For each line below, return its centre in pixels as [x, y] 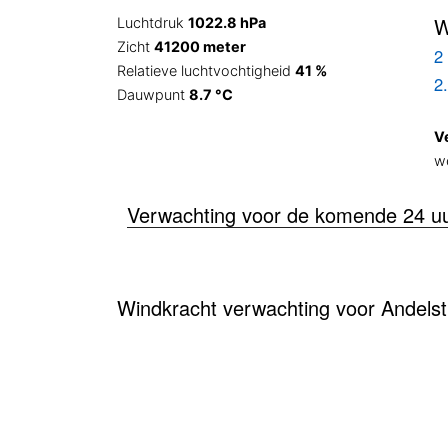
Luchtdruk [152, 22]
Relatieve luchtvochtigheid [206, 70]
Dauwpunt [153, 94]
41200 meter [200, 46]
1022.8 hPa [227, 22]
